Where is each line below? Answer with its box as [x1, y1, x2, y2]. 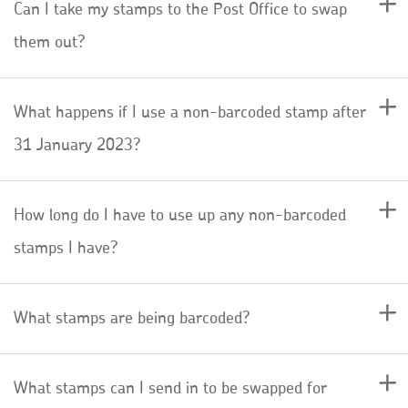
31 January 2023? [14, 137, 141, 154]
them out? [14, 34, 86, 51]
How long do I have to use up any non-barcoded [14, 207, 346, 224]
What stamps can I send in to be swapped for [14, 380, 327, 397]
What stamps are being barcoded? [14, 310, 250, 327]
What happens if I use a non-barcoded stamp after [14, 104, 366, 121]
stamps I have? [14, 240, 118, 257]
